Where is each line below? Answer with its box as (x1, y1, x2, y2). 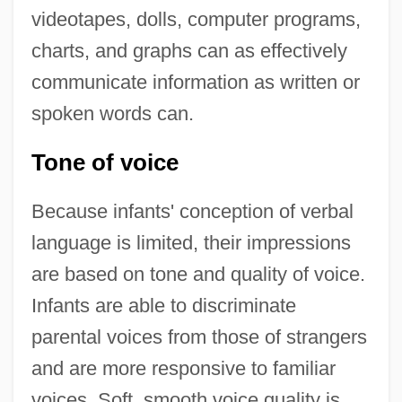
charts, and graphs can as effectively (31, 39, 347, 63)
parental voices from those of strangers (31, 326, 367, 349)
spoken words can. (31, 102, 194, 126)
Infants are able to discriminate (31, 294, 296, 318)
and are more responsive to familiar (31, 357, 336, 380)
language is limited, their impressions (31, 232, 351, 255)
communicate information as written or (31, 71, 360, 94)
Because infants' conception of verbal (31, 200, 354, 223)
